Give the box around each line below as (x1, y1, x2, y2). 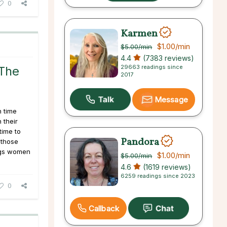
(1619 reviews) (141, 162, 192, 171)
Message (155, 95, 188, 105)
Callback (89, 203, 119, 213)
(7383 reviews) (141, 54, 195, 63)
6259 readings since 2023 (121, 172, 196, 179)
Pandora (121, 135, 160, 149)
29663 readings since (121, 63, 183, 71)
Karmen (121, 26, 158, 41)
